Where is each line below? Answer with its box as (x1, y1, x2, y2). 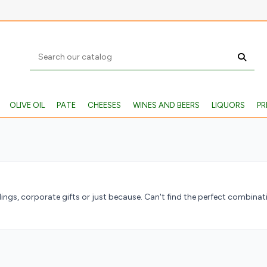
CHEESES (87, 100, 121, 110)
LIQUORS (211, 100, 245, 110)
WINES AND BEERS (132, 100, 200, 110)
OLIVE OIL (9, 100, 45, 110)
